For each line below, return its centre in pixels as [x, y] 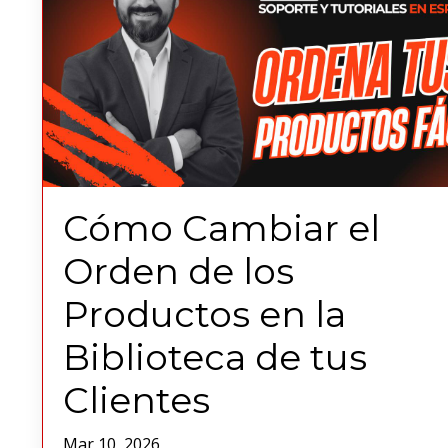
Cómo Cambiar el [221, 228]
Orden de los [178, 271]
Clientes [136, 400]
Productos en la [204, 314]
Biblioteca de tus [215, 357]
